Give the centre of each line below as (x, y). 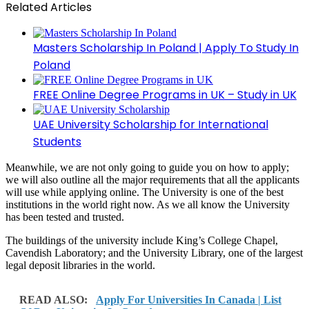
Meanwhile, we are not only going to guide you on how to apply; (147, 167)
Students (57, 141)
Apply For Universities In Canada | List (189, 299)
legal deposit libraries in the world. (80, 265)
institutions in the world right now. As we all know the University (148, 204)
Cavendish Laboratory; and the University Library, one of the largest (154, 252)
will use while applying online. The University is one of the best (144, 192)
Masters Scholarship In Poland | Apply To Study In (166, 48)
